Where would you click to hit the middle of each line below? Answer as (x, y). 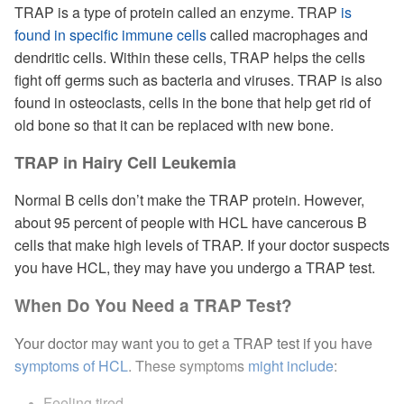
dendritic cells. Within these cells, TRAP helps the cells (190, 57)
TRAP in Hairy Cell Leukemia (125, 162)
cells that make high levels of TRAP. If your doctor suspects (202, 245)
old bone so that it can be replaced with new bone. (174, 125)
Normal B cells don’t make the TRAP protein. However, (189, 200)
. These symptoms (188, 366)
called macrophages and (287, 35)
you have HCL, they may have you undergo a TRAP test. (195, 267)
